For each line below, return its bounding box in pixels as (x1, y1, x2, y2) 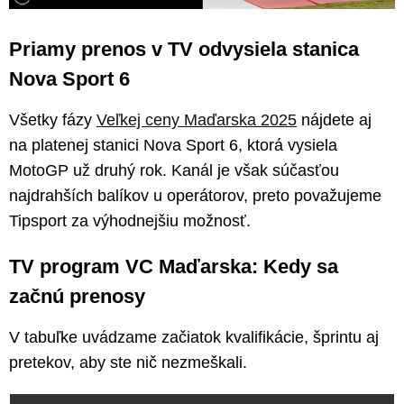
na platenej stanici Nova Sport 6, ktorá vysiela (9, 135, 337, 154)
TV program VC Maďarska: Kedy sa (9, 254, 338, 278)
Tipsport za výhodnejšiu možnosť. (9, 211, 251, 230)
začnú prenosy (9, 284, 145, 308)
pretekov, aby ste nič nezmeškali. (9, 353, 247, 372)
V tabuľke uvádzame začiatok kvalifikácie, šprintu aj (9, 327, 379, 346)
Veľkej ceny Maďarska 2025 (96, 110, 297, 129)
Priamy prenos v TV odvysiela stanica (9, 37, 359, 60)
